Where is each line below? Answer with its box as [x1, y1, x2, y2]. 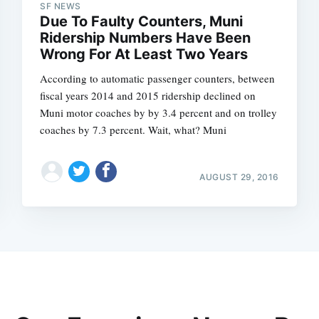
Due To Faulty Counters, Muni [40, 12, 244, 30]
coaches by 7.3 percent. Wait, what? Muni [40, 122, 227, 137]
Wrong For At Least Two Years [40, 45, 249, 63]
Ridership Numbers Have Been [40, 28, 251, 46]
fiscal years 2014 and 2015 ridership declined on [40, 88, 256, 103]
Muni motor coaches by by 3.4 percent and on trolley [40, 105, 278, 120]
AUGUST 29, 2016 [199, 171, 279, 182]
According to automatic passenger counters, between [40, 70, 276, 85]
